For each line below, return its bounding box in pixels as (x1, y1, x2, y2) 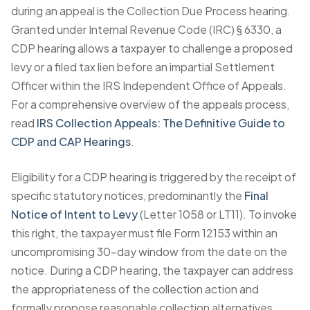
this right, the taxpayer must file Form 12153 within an (11, 226, 277, 240)
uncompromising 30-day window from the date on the (11, 244, 287, 259)
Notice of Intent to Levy (11, 207, 138, 221)
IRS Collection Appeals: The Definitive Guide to (37, 116, 285, 130)
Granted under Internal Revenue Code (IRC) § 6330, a (11, 22, 282, 37)
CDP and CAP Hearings (11, 134, 131, 149)
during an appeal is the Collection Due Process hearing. (11, 3, 291, 18)
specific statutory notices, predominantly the (11, 188, 244, 203)
